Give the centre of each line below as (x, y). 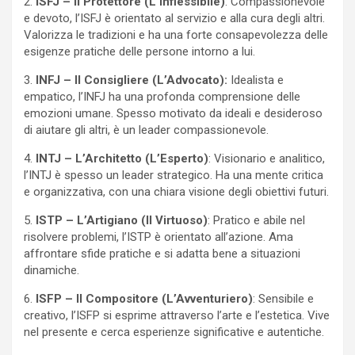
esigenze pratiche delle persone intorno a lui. (139, 52)
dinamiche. (52, 271)
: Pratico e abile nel (256, 221)
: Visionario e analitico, (267, 159)
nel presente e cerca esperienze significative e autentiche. (174, 332)
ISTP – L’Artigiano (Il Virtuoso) (122, 221)
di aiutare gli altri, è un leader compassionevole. (146, 130)
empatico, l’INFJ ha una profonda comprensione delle (162, 97)
